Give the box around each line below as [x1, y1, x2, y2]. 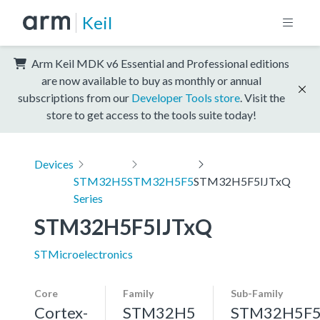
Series [74, 191, 103, 205]
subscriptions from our [18, 90, 131, 104]
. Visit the [240, 90, 285, 104]
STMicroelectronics [34, 246, 133, 261]
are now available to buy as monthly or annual [41, 73, 261, 87]
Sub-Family [231, 286, 283, 299]
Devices [34, 156, 74, 171]
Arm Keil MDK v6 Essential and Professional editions [29, 56, 289, 70]
